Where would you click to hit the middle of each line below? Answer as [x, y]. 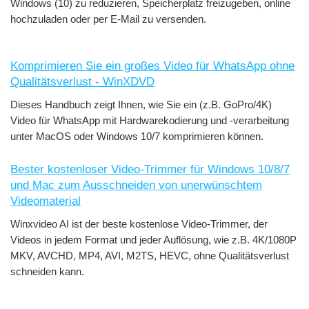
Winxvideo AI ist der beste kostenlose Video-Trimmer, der [139, 223]
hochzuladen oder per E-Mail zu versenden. [108, 19]
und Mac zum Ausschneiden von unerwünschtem [136, 185]
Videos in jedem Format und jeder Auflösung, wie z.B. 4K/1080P [153, 239]
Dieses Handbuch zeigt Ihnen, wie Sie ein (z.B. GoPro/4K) [141, 104]
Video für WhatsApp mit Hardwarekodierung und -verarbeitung [150, 120]
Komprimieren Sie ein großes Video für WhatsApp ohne [152, 66]
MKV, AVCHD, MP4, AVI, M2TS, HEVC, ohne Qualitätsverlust [150, 255]
